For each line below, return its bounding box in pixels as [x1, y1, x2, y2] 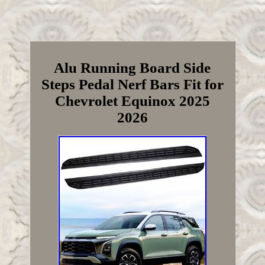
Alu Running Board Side [54, 59, 211, 76]
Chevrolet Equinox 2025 [54, 92, 210, 109]
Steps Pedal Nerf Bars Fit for [41, 76, 224, 92]
